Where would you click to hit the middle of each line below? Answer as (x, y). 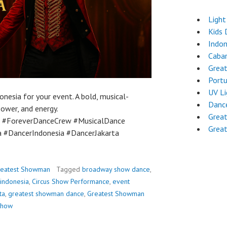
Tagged (69, 169)
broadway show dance (116, 169)
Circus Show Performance (71, 181)
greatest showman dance (46, 194)
